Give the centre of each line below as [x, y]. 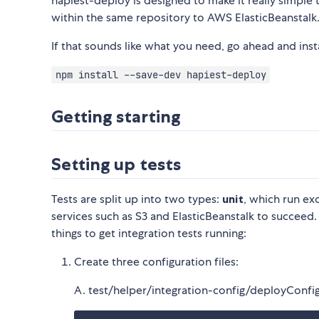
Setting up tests [116, 164]
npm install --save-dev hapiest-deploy [161, 75]
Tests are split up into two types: [137, 199]
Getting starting [116, 117]
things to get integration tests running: [149, 234]
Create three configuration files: [156, 262]
